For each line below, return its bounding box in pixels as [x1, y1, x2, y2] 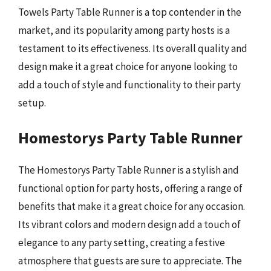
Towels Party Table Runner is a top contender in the [18, 5, 241, 19]
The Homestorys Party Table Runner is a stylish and [18, 163, 239, 177]
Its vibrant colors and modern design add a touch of [18, 218, 241, 231]
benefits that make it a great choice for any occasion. [18, 200, 245, 213]
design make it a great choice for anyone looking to [18, 59, 238, 73]
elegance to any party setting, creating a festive [18, 236, 225, 249]
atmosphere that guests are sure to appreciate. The [18, 254, 242, 267]
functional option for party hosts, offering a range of [18, 181, 243, 195]
